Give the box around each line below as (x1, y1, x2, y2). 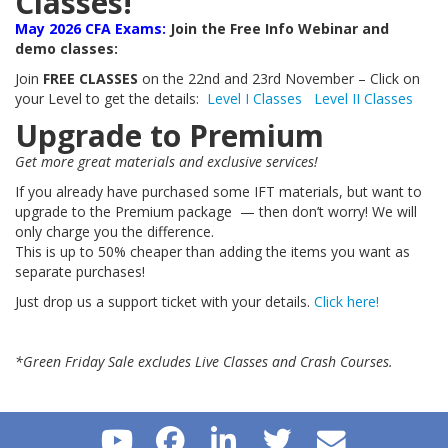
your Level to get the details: (15, 89, 207, 108)
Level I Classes (207, 89, 302, 108)
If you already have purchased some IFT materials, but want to (15, 182, 422, 201)
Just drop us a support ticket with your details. (15, 292, 314, 311)
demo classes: (15, 39, 118, 58)
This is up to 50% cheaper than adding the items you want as (15, 242, 410, 261)
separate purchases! (15, 262, 145, 281)
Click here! (314, 292, 379, 311)
